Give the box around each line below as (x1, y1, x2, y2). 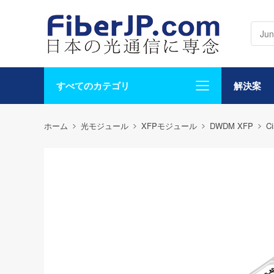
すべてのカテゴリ (56, 79, 130, 92)
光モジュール (81, 120, 128, 131)
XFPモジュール (141, 120, 197, 131)
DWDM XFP (210, 120, 253, 131)
